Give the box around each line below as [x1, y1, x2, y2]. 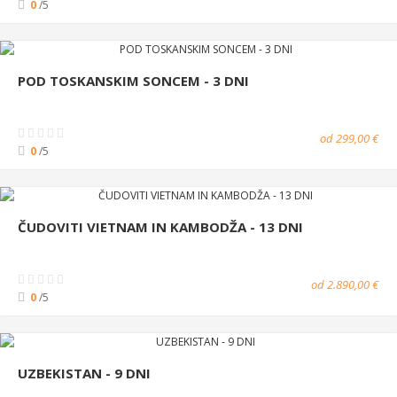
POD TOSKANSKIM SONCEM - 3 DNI [18, 71, 249, 90]
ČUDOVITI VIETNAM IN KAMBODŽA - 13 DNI [18, 217, 303, 236]
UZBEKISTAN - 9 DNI [18, 363, 151, 382]
